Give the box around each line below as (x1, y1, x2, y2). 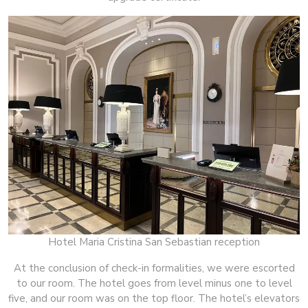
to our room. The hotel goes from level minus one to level (16, 276, 292, 290)
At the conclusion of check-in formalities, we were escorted (13, 261, 295, 275)
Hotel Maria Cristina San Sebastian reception (48, 234, 260, 249)
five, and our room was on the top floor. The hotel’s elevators (8, 291, 300, 305)
